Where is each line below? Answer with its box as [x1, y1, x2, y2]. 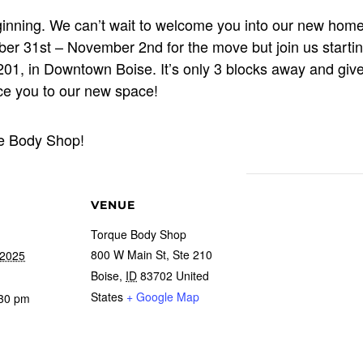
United [176, 267, 209, 284]
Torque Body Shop [91, 226, 186, 242]
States [91, 288, 123, 305]
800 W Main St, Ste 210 [91, 246, 212, 263]
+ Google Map [126, 288, 199, 305]
